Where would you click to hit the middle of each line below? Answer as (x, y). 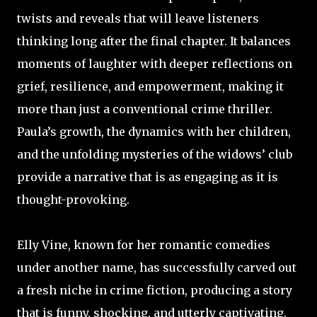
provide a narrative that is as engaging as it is (148, 177)
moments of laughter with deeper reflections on (155, 64)
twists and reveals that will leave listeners (138, 18)
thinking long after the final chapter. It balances (154, 41)
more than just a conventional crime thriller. (145, 109)
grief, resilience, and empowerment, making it (150, 86)
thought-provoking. (73, 200)
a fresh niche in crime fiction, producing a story (155, 290)
